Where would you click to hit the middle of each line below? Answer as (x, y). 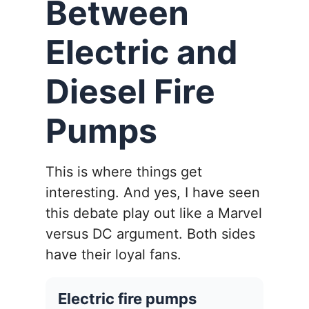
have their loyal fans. (113, 255)
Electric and (142, 52)
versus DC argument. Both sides (150, 234)
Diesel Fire (130, 92)
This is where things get (124, 172)
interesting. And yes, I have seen (153, 193)
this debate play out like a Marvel (154, 213)
